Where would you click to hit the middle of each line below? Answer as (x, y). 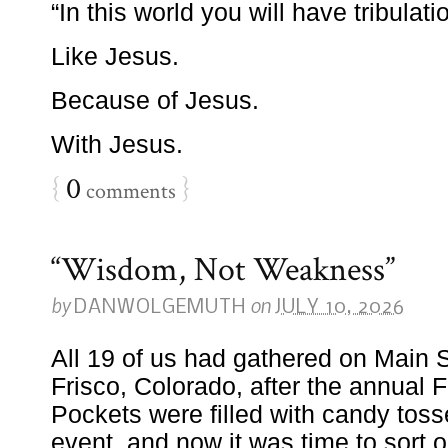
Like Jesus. (115, 56)
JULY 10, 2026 (340, 307)
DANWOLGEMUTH (160, 307)
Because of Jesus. (155, 100)
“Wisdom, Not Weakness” (223, 270)
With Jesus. (117, 144)
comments (128, 191)
